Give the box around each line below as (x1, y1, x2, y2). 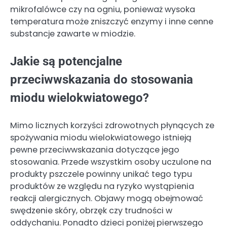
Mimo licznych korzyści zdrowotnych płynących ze (10, 119, 214, 131)
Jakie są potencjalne (10, 54, 122, 69)
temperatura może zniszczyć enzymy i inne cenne (10, 16, 213, 28)
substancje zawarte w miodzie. (10, 28, 135, 40)
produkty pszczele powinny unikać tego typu (10, 168, 192, 180)
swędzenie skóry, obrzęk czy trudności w (10, 204, 172, 216)
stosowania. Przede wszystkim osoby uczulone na (10, 156, 211, 168)
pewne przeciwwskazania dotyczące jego (10, 143, 179, 156)
